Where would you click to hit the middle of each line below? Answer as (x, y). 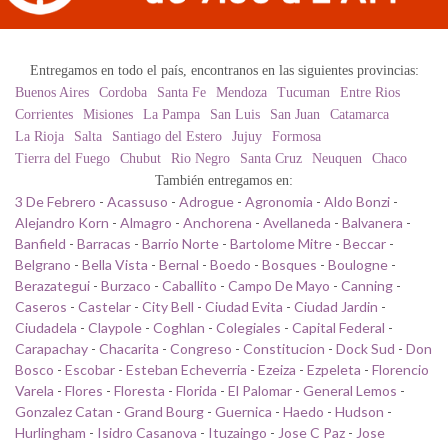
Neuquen (337, 158)
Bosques (289, 264)
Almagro (146, 222)
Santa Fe (181, 92)
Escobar (90, 369)
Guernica (243, 411)
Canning (367, 285)
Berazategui (52, 285)
